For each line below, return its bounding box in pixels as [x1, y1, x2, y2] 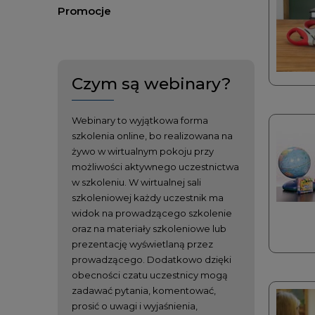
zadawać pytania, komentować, [72, 284, 216, 296]
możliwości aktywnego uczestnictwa [72, 160, 239, 172]
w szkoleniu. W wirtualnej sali [72, 176, 201, 188]
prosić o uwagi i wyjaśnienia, [72, 300, 198, 311]
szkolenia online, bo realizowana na [72, 129, 233, 141]
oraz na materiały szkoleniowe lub [72, 222, 226, 234]
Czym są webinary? [72, 73, 231, 94]
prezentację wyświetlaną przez [72, 238, 213, 250]
